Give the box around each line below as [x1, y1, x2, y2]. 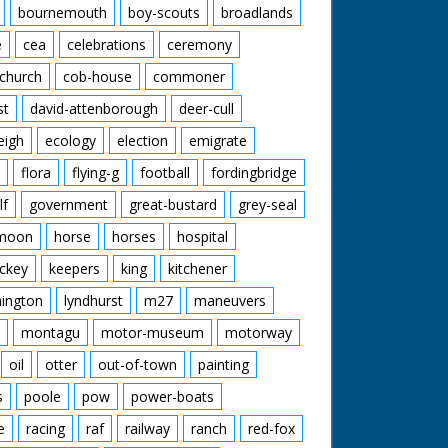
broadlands [221, 3, 293, 22]
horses [112, 227, 156, 246]
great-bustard [129, 195, 217, 214]
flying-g [72, 163, 119, 182]
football [140, 163, 190, 182]
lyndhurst [64, 291, 123, 310]
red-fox [248, 419, 295, 438]
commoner [153, 67, 225, 86]
